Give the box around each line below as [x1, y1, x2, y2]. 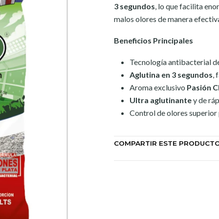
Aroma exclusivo [130, 83, 187, 92]
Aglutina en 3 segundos [130, 70, 213, 79]
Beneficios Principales [114, 36, 193, 45]
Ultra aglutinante [130, 95, 192, 105]
